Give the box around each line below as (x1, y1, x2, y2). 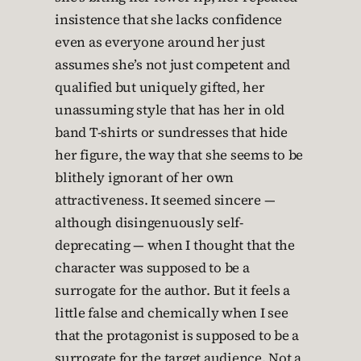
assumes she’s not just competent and (55, 56, 290, 75)
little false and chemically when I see (55, 304, 288, 323)
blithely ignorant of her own (55, 168, 234, 188)
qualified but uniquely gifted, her (55, 78, 265, 98)
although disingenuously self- (55, 214, 243, 233)
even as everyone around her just (55, 33, 265, 52)
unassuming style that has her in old (55, 101, 284, 120)
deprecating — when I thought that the (55, 236, 295, 255)
